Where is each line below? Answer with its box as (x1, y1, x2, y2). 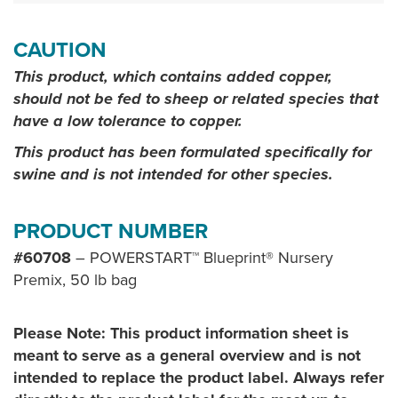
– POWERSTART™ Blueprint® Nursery (76, 248, 333, 267)
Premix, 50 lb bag (13, 270, 137, 290)
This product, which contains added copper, (13, 67, 332, 86)
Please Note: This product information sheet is (13, 323, 349, 343)
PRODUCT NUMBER (13, 219, 208, 244)
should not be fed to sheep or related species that (13, 89, 378, 108)
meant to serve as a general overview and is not (13, 346, 361, 365)
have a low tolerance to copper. (13, 111, 243, 131)
